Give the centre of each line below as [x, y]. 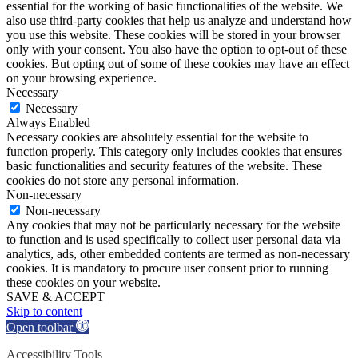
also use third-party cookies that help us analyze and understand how [179, 20]
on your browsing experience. [82, 78]
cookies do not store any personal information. [123, 180]
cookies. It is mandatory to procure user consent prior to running [167, 268]
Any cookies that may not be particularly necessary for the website [173, 225]
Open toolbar [40, 327]
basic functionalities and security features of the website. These [164, 165]
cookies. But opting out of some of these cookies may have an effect [178, 63]
